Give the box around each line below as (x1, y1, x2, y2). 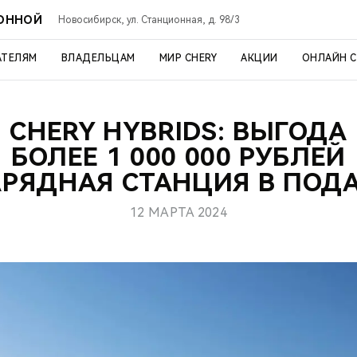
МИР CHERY (159, 53, 217, 64)
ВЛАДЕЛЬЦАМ (61, 53, 135, 64)
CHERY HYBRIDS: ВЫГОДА (10, 116, 347, 147)
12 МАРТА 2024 (129, 205, 228, 220)
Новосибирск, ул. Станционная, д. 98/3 (57, 14, 240, 25)
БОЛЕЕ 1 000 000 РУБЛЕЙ (10, 142, 347, 172)
